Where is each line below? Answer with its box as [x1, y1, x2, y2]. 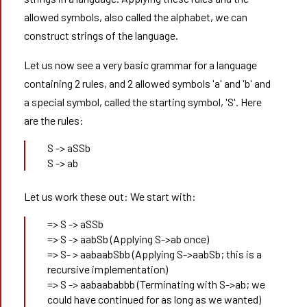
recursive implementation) [47, 262, 168, 275]
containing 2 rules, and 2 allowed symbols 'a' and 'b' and [23, 77, 271, 90]
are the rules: [23, 114, 84, 127]
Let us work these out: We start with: [23, 190, 196, 203]
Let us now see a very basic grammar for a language [23, 58, 257, 71]
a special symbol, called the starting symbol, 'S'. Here [23, 95, 262, 108]
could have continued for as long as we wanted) [47, 293, 261, 306]
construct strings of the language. [23, 29, 178, 42]
